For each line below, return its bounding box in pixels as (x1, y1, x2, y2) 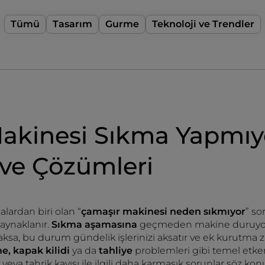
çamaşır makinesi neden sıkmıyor (81, 206, 245, 217)
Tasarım (53, 18, 92, 30)
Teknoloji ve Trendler (152, 18, 254, 30)
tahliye (99, 245, 135, 256)
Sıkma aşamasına (51, 219, 137, 230)
